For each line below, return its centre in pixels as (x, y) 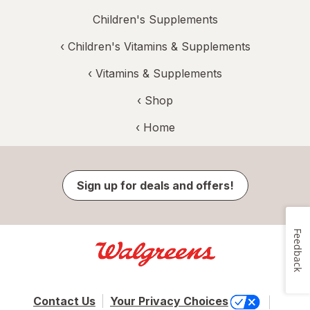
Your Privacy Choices (169, 301)
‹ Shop (155, 101)
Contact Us (64, 301)
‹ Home (155, 128)
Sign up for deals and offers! (155, 186)
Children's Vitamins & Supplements (159, 47)
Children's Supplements (155, 20)
